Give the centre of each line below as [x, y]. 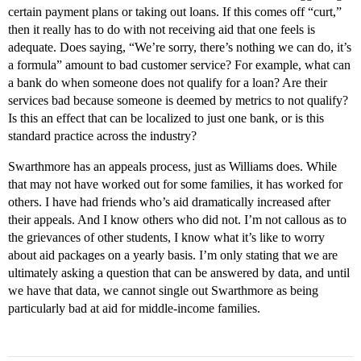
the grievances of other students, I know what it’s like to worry [166, 238]
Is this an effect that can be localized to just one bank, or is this [166, 118]
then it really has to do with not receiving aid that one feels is [162, 30]
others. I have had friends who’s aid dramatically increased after [169, 202]
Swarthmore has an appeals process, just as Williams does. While [172, 167]
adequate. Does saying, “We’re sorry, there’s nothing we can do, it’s [180, 48]
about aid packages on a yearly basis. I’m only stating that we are [173, 255]
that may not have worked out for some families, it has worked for [175, 185]
